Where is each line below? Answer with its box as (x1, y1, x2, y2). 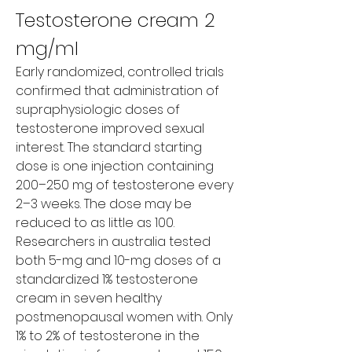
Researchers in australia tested (16, 232, 211, 251)
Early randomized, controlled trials (16, 62, 224, 81)
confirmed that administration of (16, 81, 219, 100)
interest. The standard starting (16, 137, 202, 156)
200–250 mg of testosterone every (16, 175, 233, 194)
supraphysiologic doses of (16, 100, 180, 119)
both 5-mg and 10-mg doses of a (16, 251, 221, 269)
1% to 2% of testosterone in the (16, 326, 200, 345)
